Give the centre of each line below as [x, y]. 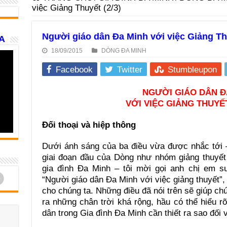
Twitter [129, 70]
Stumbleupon [192, 70]
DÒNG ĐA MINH [124, 51]
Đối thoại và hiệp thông [89, 125]
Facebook [74, 70]
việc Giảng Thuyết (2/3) [76, 8]
